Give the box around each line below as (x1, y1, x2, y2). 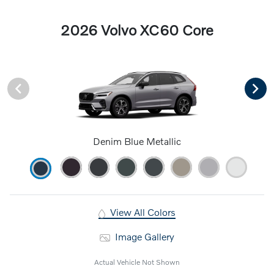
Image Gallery (112, 231, 174, 243)
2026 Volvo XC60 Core (61, 21, 213, 39)
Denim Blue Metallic (93, 135, 181, 147)
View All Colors (107, 206, 176, 218)
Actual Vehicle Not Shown (94, 257, 180, 267)
